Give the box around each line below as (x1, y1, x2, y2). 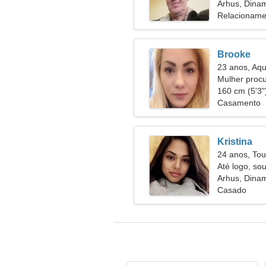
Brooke (217, 49, 251, 59)
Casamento (217, 98, 261, 107)
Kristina (217, 137, 252, 147)
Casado (217, 185, 246, 195)
